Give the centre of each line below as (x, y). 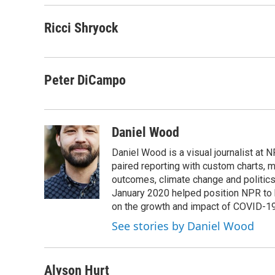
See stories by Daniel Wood (183, 226)
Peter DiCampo (85, 80)
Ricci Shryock (81, 28)
